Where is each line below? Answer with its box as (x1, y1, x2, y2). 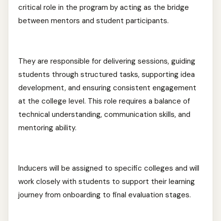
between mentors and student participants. (18, 16, 169, 26)
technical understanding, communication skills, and (18, 110, 190, 119)
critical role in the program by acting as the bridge (18, 2, 189, 12)
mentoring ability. (18, 123, 76, 133)
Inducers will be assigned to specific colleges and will (18, 163, 199, 173)
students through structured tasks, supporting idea (18, 70, 195, 79)
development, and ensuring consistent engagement (18, 83, 196, 93)
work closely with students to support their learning (18, 177, 195, 186)
